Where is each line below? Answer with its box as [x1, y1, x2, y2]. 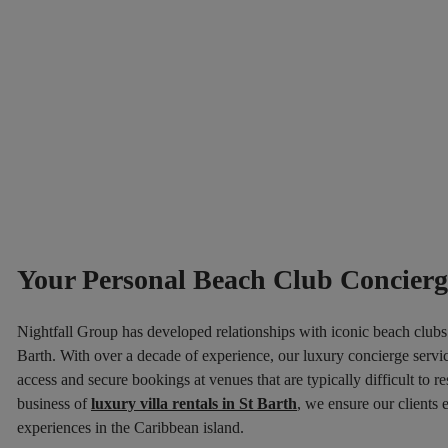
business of [17, 394, 91, 412]
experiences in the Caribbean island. [17, 418, 244, 436]
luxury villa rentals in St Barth [91, 394, 297, 412]
